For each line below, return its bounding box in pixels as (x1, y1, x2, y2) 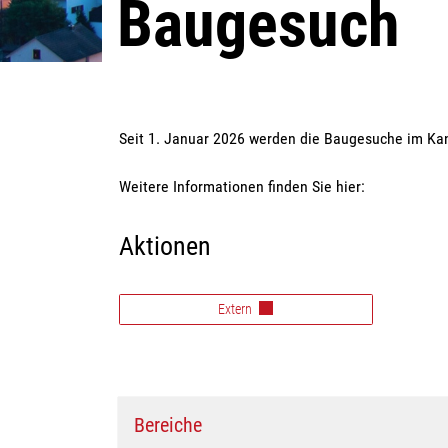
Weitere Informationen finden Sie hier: (119, 176, 365, 196)
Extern (218, 300, 256, 317)
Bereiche (134, 412, 202, 437)
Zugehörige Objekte (118, 150, 320, 181)
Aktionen (119, 230, 211, 261)
